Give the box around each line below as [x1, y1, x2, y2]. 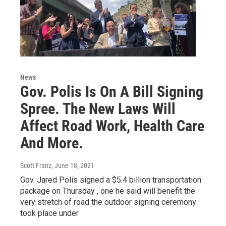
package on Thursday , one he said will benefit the [20, 186, 195, 196]
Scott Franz [20, 161, 51, 169]
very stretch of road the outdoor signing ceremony [20, 197, 196, 207]
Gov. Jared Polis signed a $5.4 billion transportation [20, 175, 201, 185]
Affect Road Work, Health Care [20, 117, 204, 135]
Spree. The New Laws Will [20, 99, 176, 118]
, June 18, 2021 [51, 161, 94, 169]
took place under [20, 208, 79, 218]
